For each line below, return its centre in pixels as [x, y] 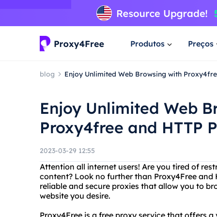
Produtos [147, 43]
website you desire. [75, 196]
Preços [201, 43]
